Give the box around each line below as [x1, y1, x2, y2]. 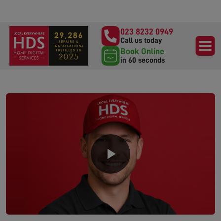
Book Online [120, 47, 165, 56]
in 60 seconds [120, 56, 165, 64]
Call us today [120, 37, 162, 44]
